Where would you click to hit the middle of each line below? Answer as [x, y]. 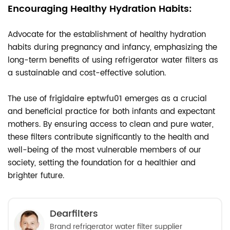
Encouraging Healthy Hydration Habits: [100, 9]
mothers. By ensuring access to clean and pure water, [111, 124]
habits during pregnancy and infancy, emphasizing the [112, 47]
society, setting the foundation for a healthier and [102, 163]
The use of [28, 99]
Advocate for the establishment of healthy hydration [107, 35]
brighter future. [36, 176]
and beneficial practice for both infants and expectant [111, 112]
